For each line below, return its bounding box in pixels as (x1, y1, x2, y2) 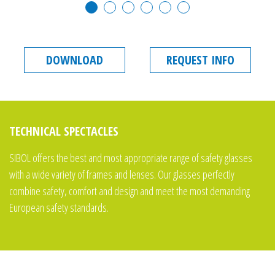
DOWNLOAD (46, 52, 103, 68)
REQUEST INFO (166, 52, 234, 68)
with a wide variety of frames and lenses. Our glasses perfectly (9, 167, 234, 182)
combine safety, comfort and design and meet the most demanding (9, 184, 250, 198)
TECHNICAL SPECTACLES (9, 123, 118, 139)
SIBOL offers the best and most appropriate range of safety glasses (9, 150, 252, 165)
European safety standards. (9, 200, 109, 215)
